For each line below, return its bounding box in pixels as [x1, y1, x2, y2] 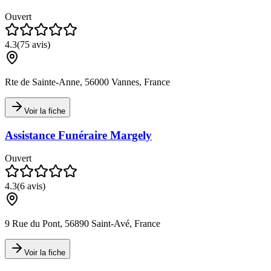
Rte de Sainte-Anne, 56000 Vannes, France [5, 76, 170, 87]
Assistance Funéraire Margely [5, 128, 152, 142]
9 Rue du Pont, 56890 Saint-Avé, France [5, 218, 160, 229]
